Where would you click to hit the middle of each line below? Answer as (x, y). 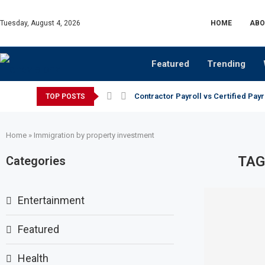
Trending (226, 64)
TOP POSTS (65, 96)
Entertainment (51, 200)
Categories (36, 161)
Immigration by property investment (94, 135)
